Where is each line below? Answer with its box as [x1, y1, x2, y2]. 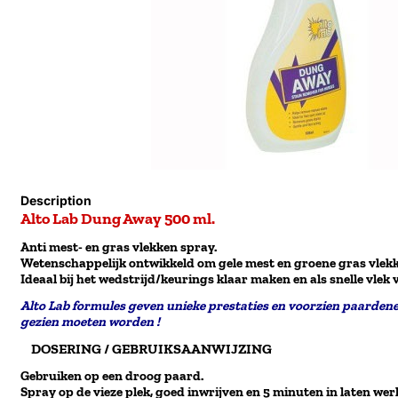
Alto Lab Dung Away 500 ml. [20, 209, 216, 228]
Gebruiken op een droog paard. [20, 368, 204, 384]
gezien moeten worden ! [20, 314, 161, 330]
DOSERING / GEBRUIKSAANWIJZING [20, 340, 273, 357]
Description [20, 193, 92, 208]
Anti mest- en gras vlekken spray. [20, 239, 218, 255]
